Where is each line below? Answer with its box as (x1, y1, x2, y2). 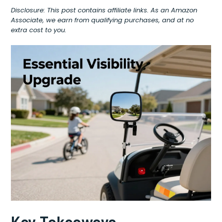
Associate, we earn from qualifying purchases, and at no (11, 15, 194, 25)
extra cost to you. (11, 25, 67, 35)
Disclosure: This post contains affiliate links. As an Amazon (11, 5, 198, 15)
